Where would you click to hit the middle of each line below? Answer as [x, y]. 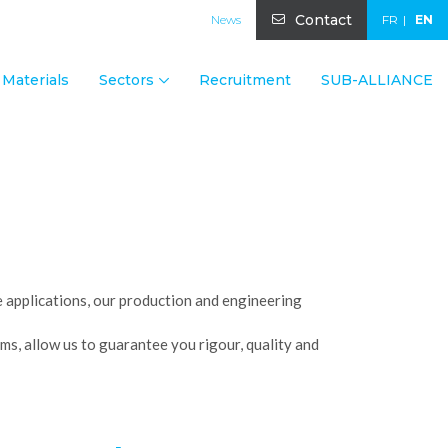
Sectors [126, 80]
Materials [35, 80]
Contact [323, 20]
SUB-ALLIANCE [377, 80]
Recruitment [245, 80]
